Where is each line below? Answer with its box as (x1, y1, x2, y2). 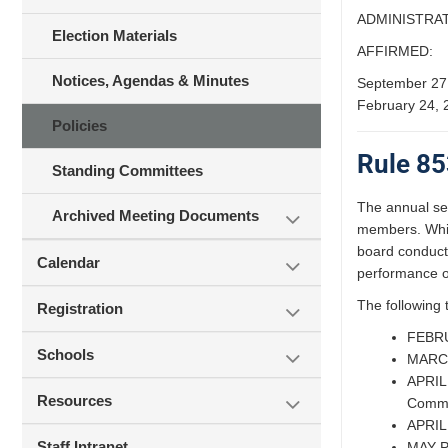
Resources (37, 392, 112, 409)
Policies (52, 117, 107, 134)
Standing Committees (52, 162, 203, 179)
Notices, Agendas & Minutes (52, 72, 249, 89)
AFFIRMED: (357, 43, 433, 59)
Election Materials (52, 27, 177, 44)
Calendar (37, 254, 100, 271)
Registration (37, 300, 123, 317)
